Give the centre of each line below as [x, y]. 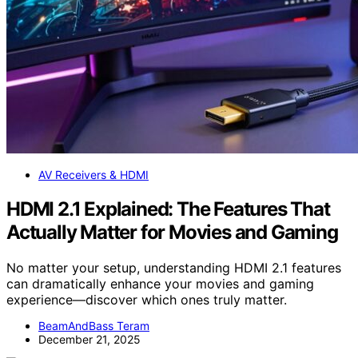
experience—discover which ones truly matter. [147, 300]
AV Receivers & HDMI [93, 175]
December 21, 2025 [89, 340]
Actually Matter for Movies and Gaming [172, 233]
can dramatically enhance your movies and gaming [160, 284]
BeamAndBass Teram [94, 326]
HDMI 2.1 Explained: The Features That [168, 209]
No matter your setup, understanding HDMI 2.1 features [174, 268]
